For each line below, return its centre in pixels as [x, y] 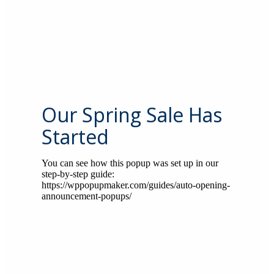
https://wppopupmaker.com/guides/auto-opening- [136, 185]
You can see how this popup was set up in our [130, 163]
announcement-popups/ [87, 196]
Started [75, 136]
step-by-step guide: [78, 174]
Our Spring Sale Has [132, 114]
